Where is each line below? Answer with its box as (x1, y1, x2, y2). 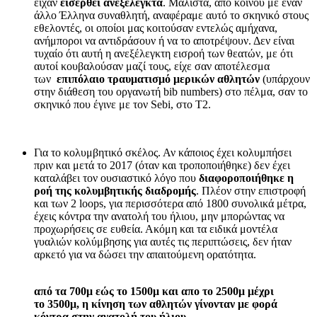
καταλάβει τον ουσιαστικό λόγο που (34, 171, 199, 184)
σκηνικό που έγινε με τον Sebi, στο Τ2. (34, 98, 211, 110)
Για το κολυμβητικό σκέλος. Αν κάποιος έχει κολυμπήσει (34, 146, 292, 158)
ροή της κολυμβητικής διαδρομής (34, 184, 196, 197)
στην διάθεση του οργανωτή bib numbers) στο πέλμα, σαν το (34, 85, 308, 98)
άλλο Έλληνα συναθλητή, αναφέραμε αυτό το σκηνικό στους (34, 8, 309, 21)
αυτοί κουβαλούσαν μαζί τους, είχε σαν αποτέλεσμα (34, 59, 270, 72)
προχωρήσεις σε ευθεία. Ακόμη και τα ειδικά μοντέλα (34, 222, 277, 235)
